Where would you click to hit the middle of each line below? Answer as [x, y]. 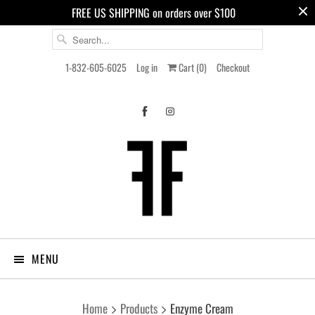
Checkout [233, 67]
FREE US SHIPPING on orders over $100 [153, 13]
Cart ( [188, 67]
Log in [147, 67]
